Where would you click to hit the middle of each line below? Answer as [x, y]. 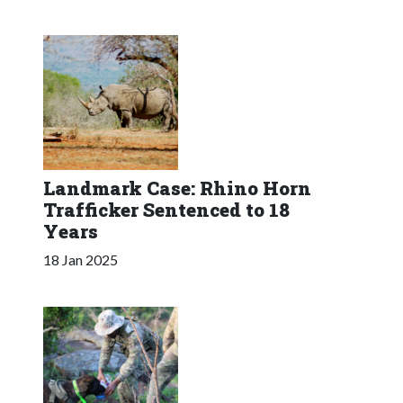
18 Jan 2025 [81, 259]
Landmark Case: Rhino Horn [177, 188]
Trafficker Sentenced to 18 [166, 209]
